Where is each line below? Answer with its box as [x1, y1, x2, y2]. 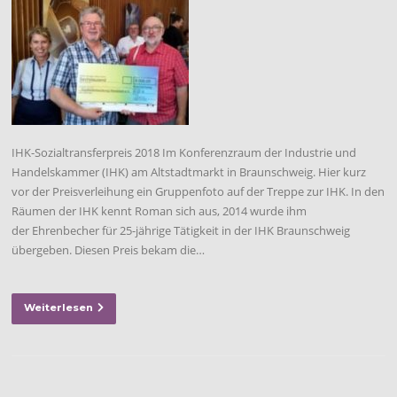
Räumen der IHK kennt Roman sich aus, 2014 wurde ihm [12, 203, 307, 219]
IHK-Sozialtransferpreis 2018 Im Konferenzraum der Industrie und [12, 144, 357, 160]
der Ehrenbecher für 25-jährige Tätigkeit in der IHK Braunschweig [12, 222, 351, 238]
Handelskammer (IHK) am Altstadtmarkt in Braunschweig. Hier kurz [12, 164, 367, 180]
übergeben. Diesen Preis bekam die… [12, 242, 206, 258]
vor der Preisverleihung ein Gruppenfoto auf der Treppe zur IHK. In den [12, 183, 385, 199]
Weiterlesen [24, 301, 94, 315]
